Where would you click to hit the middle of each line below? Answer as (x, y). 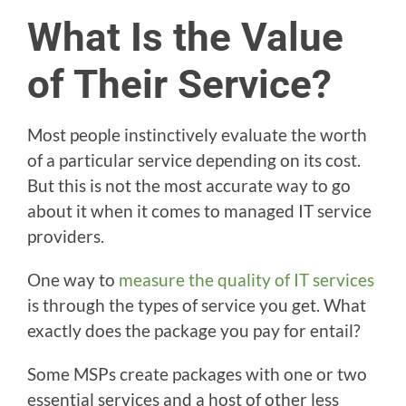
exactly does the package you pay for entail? (194, 330)
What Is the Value (185, 37)
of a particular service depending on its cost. (194, 160)
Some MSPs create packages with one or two (197, 374)
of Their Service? (179, 84)
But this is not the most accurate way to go (189, 185)
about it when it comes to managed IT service (199, 211)
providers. (66, 236)
